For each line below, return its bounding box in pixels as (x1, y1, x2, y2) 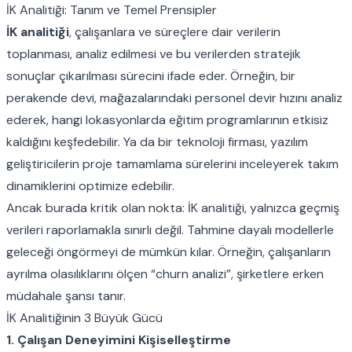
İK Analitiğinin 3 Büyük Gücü (6, 309, 163, 326)
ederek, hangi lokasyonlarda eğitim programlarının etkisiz (6, 111, 328, 128)
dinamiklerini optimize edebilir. (6, 177, 174, 194)
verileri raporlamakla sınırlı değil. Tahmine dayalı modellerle (6, 221, 334, 238)
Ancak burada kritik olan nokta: (6, 199, 188, 216)
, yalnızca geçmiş (244, 199, 339, 216)
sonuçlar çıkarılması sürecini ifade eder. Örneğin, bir (6, 67, 295, 84)
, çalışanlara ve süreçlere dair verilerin (69, 23, 280, 40)
